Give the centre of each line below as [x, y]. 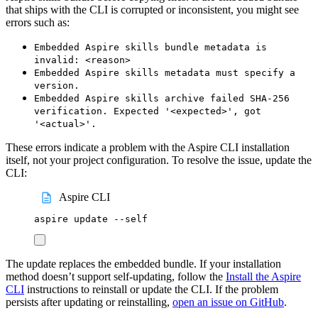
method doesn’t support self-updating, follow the [116, 276]
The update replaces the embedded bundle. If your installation [143, 263]
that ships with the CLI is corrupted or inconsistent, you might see [152, 9]
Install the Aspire [263, 276]
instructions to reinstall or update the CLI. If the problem [151, 289]
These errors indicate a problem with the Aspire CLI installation [148, 147]
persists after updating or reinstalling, [89, 302]
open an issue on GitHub [228, 302]
